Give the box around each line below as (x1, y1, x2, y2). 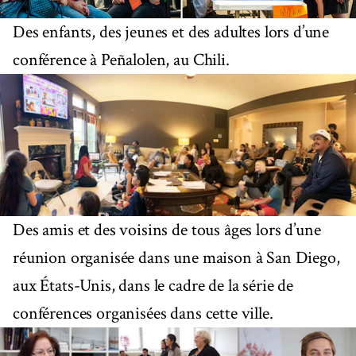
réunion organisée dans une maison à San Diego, (13, 246, 340, 270)
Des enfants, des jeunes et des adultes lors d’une (13, 20, 330, 44)
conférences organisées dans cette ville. (13, 302, 273, 326)
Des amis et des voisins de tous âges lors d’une (13, 219, 321, 242)
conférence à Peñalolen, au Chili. (13, 48, 230, 72)
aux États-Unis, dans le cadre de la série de (13, 274, 293, 298)
